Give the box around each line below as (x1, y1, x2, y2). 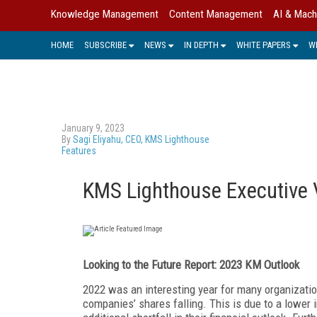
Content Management (169, 8, 263, 21)
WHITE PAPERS (236, 39, 291, 50)
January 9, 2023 (62, 122, 125, 134)
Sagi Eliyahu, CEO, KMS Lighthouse (73, 133, 209, 145)
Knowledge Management (51, 8, 158, 21)
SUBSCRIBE (84, 39, 127, 50)
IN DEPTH (184, 39, 219, 50)
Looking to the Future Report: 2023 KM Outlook (83, 257, 299, 272)
